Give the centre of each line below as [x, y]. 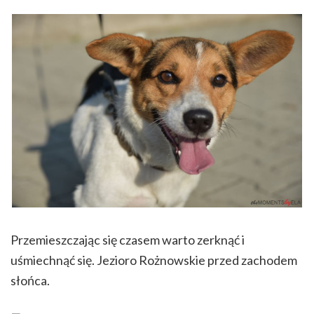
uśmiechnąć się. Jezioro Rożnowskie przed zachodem [154, 260]
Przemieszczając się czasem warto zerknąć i [128, 240]
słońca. [30, 281]
